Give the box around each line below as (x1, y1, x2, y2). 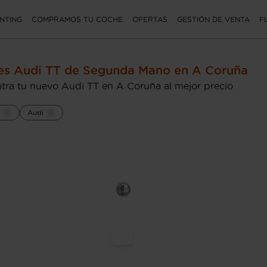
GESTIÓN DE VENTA (177, 15, 250, 23)
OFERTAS (132, 15, 167, 23)
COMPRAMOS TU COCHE (32, 15, 123, 23)
